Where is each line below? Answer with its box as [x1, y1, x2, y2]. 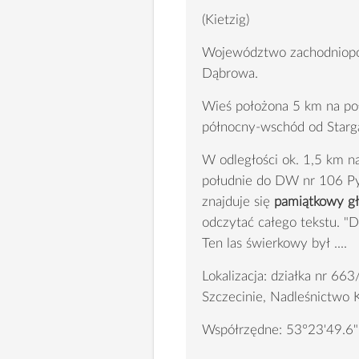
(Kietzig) [202, 12, 249, 26]
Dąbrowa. [202, 66, 258, 80]
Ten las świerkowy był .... [202, 236, 347, 250]
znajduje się [202, 194, 274, 208]
